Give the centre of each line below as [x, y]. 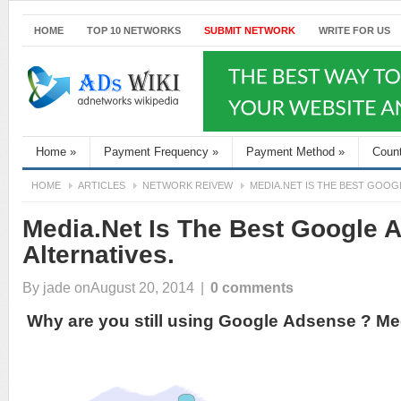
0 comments [252, 288]
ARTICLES [102, 185]
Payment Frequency [156, 152]
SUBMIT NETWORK [250, 30]
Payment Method [290, 152]
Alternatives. [98, 255]
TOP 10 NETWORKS [134, 30]
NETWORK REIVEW [188, 185]
